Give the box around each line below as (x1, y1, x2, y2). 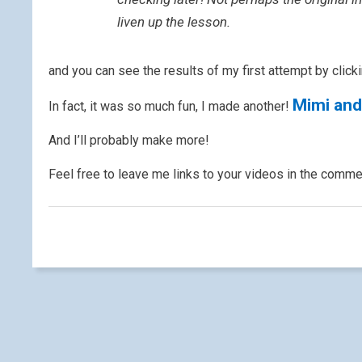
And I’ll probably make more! (48, 133, 209, 148)
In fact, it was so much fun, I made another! (48, 99, 293, 114)
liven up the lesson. (117, 14, 230, 30)
